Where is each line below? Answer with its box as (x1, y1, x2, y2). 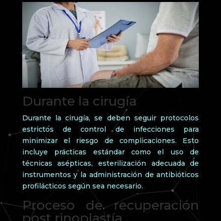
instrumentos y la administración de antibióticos (22, 170, 199, 179)
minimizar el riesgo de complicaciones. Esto (22, 136, 199, 145)
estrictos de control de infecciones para (22, 124, 199, 134)
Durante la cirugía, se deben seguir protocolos (22, 113, 199, 122)
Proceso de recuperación (22, 197, 199, 213)
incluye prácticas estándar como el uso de (22, 147, 199, 156)
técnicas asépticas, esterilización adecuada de (22, 158, 199, 168)
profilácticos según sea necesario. (22, 181, 143, 190)
